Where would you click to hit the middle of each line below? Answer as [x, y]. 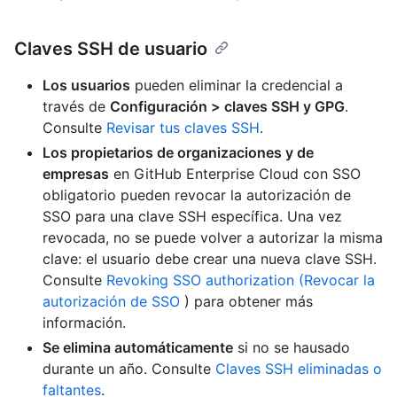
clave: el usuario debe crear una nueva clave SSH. [210, 259]
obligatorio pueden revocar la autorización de [197, 195]
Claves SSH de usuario [111, 49]
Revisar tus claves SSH [183, 128]
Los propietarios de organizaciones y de [178, 153]
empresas [76, 174]
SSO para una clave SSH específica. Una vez [192, 217]
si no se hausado [292, 348]
